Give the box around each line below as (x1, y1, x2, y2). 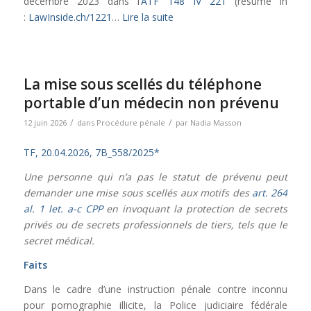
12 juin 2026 (23, 117, 67, 128)
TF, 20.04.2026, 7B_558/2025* (23, 146, 160, 160)
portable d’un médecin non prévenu (23, 93, 279, 113)
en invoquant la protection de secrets (102, 202, 288, 216)
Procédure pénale (96, 117, 165, 128)
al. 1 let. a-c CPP (23, 202, 103, 216)
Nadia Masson (190, 117, 242, 128)
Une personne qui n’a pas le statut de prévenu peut (23, 170, 288, 184)
